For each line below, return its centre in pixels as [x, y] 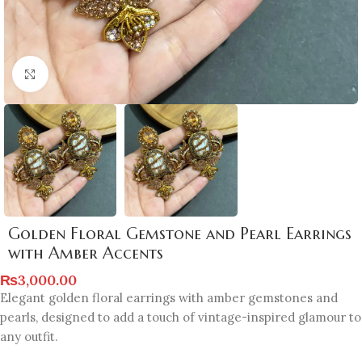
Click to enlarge [91, 74]
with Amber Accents [86, 254]
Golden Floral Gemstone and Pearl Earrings [180, 234]
